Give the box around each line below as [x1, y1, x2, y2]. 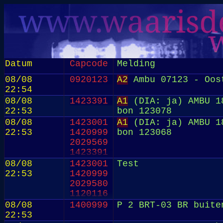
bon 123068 [117, 127, 172, 137]
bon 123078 [117, 106, 172, 116]
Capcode [69, 59, 108, 69]
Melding [117, 59, 156, 69]
